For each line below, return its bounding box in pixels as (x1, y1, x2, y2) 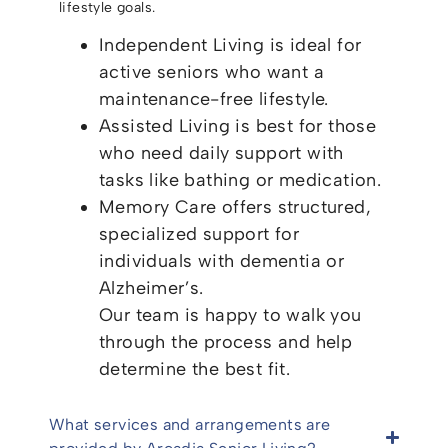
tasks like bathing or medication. (99, 169, 382, 192)
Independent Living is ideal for (99, 34, 362, 57)
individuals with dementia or (99, 250, 345, 273)
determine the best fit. (99, 358, 291, 381)
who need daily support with (99, 142, 344, 165)
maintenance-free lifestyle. (99, 88, 329, 111)
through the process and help (99, 331, 353, 354)
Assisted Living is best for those (99, 115, 377, 138)
